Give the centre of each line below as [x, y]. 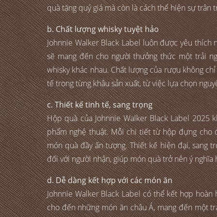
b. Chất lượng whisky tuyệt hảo [103, 29]
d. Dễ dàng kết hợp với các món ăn [110, 180]
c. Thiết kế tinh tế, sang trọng [100, 105]
